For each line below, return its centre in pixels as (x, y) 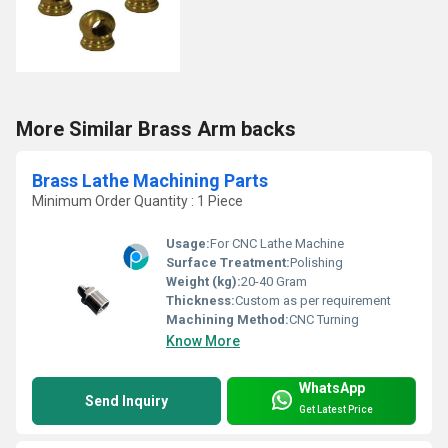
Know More (203, 341)
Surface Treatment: (228, 263)
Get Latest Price (336, 409)
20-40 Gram (274, 282)
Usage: (188, 244)
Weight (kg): (203, 282)
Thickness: (200, 301)
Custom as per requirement (313, 301)
